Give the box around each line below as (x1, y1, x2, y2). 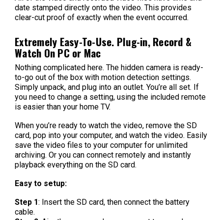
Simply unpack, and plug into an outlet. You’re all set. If (15, 82, 199, 92)
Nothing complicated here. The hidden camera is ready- (15, 62, 203, 72)
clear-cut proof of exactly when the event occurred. (15, 12, 189, 22)
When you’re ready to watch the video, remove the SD (15, 120, 197, 130)
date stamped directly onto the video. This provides (15, 2, 192, 12)
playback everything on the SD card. (15, 160, 137, 169)
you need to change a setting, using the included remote (15, 92, 206, 102)
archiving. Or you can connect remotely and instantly (15, 150, 191, 160)
